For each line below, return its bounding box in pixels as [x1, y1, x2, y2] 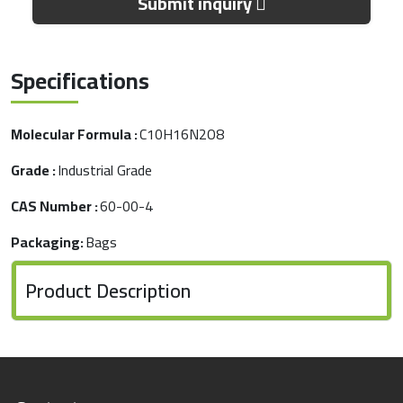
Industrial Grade [58, 157, 152, 184]
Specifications [11, 59, 149, 102]
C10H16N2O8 [139, 121, 224, 148]
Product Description [25, 273, 191, 309]
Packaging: [11, 228, 84, 255]
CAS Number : [11, 193, 98, 219]
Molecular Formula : [11, 121, 138, 148]
